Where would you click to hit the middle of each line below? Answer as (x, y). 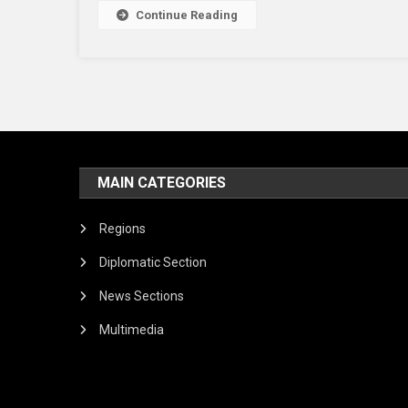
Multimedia (132, 329)
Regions (123, 228)
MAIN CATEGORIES (162, 182)
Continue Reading (187, 15)
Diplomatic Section (153, 262)
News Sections (142, 296)
